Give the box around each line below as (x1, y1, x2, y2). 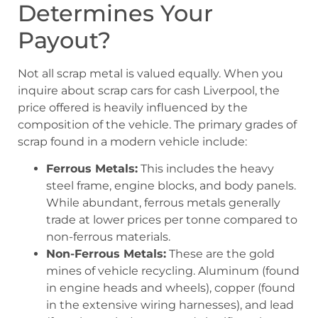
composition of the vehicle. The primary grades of (18, 117, 297, 131)
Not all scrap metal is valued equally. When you (18, 66, 283, 80)
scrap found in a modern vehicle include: (18, 134, 247, 148)
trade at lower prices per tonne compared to (46, 212, 297, 226)
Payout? (18, 26, 111, 54)
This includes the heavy (138, 161, 274, 175)
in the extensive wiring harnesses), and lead (46, 297, 294, 312)
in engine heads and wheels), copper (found (46, 280, 295, 295)
